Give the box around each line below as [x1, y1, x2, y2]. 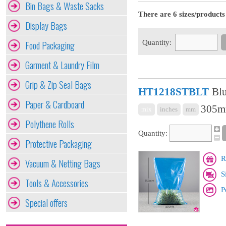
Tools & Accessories [25, 176, 88, 190]
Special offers [25, 196, 68, 209]
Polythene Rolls [25, 117, 74, 131]
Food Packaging [25, 38, 75, 52]
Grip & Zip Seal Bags [25, 78, 91, 91]
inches [160, 105, 178, 113]
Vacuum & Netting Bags [25, 156, 100, 170]
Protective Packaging [25, 137, 92, 150]
